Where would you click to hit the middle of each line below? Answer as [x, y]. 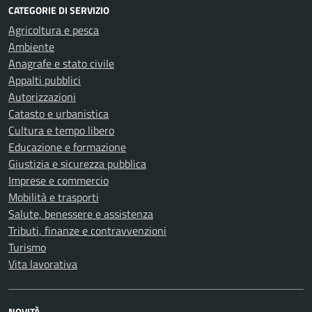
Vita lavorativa [43, 264]
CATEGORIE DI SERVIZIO [59, 10]
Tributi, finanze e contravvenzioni [87, 231]
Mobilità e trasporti [54, 197]
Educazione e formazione [67, 147]
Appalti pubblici [45, 80]
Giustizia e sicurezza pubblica [77, 164]
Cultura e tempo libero [61, 130]
